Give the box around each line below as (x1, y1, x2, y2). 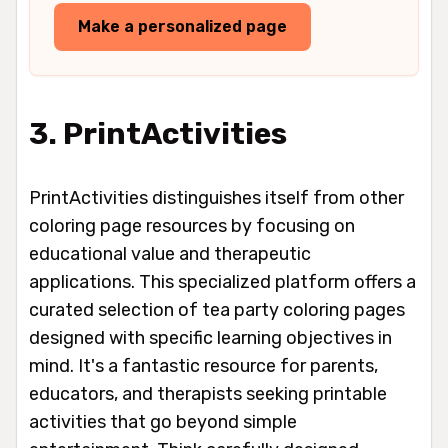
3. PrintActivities (29, 116, 287, 153)
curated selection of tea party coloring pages (29, 299, 405, 322)
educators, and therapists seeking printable (29, 383, 387, 406)
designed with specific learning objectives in (29, 327, 392, 350)
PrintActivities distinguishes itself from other (29, 187, 404, 210)
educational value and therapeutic (29, 243, 311, 266)
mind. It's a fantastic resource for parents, (29, 355, 378, 378)
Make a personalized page (78, 17, 287, 37)
